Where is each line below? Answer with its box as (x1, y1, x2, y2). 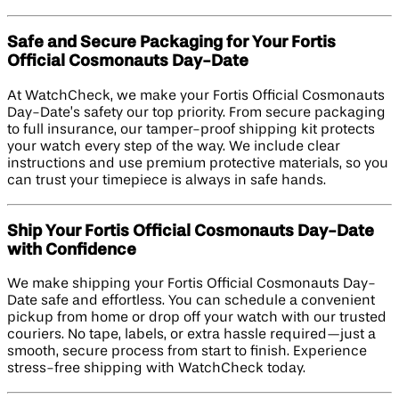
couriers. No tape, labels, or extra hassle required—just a (7, 328, 376, 343)
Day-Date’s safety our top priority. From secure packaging (7, 105, 386, 120)
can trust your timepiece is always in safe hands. (7, 173, 326, 188)
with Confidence (7, 241, 136, 258)
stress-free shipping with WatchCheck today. (7, 362, 305, 377)
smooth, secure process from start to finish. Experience (7, 345, 367, 360)
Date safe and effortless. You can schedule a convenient (7, 294, 375, 309)
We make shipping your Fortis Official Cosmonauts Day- (7, 277, 376, 292)
